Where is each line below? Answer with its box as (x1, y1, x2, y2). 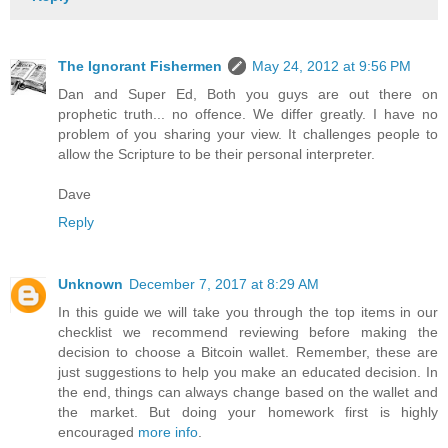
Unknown (58, 275, 123, 292)
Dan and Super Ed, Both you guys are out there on (58, 85, 438, 102)
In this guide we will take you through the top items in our (58, 303, 438, 320)
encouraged (58, 423, 138, 440)
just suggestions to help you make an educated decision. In (58, 363, 438, 380)
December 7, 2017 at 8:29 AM (129, 275, 319, 292)
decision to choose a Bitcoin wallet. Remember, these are (58, 343, 438, 360)
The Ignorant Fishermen (58, 57, 222, 74)
